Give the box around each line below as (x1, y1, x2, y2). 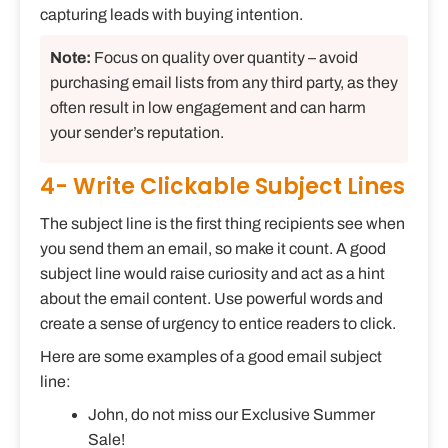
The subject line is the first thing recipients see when (40, 215, 405, 233)
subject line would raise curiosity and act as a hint (40, 265, 385, 283)
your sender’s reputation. (50, 124, 224, 142)
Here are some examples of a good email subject (40, 348, 382, 366)
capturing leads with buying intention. (40, 6, 303, 24)
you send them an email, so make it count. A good (40, 240, 386, 258)
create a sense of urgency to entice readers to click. (40, 315, 396, 333)
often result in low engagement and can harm (50, 99, 366, 117)
